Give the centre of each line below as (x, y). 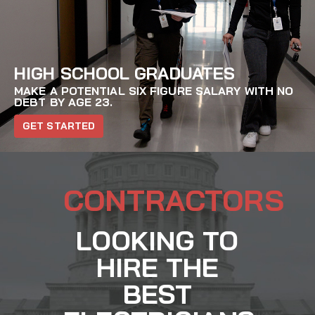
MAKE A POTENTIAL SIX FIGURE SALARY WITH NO (154, 91)
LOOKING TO (157, 241)
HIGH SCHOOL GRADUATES (125, 73)
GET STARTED (59, 126)
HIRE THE (157, 268)
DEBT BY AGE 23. (64, 102)
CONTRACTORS (173, 200)
